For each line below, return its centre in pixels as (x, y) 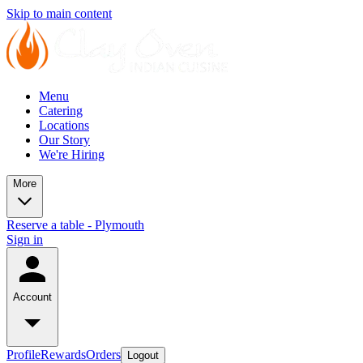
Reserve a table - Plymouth (75, 225)
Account (32, 297)
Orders (103, 354)
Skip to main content (59, 13)
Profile (23, 354)
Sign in (25, 239)
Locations (64, 125)
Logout (143, 355)
